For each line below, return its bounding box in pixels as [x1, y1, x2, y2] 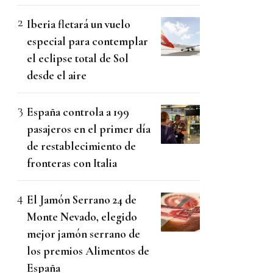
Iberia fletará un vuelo [27, 17, 130, 32]
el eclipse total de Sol [27, 51, 129, 66]
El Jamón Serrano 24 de [27, 193, 136, 207]
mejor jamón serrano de [27, 227, 140, 241]
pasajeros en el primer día [27, 122, 151, 136]
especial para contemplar [27, 34, 148, 49]
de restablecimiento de [27, 139, 136, 154]
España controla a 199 [27, 105, 129, 119]
